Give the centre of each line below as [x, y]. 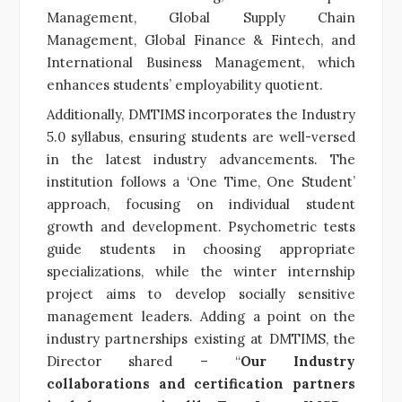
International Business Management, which [201, 62]
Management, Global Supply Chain [201, 17]
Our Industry [297, 361]
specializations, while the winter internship [201, 271]
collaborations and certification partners [201, 383]
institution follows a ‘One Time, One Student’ [201, 181]
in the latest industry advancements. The [201, 159]
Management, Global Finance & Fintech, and [201, 39]
